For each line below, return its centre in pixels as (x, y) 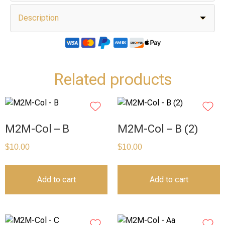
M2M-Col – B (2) (158, 129)
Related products (113, 80)
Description (38, 18)
